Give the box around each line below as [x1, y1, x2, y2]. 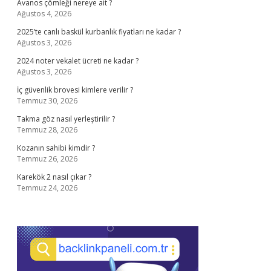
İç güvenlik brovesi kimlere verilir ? [17, 85, 133, 95]
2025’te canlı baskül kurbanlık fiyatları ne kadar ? [17, 27, 181, 37]
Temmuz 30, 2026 [17, 96, 77, 106]
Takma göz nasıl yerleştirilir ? [17, 114, 115, 124]
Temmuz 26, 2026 [17, 154, 77, 164]
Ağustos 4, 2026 [17, 8, 71, 19]
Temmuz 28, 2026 [17, 125, 77, 135]
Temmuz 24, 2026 [17, 183, 77, 193]
